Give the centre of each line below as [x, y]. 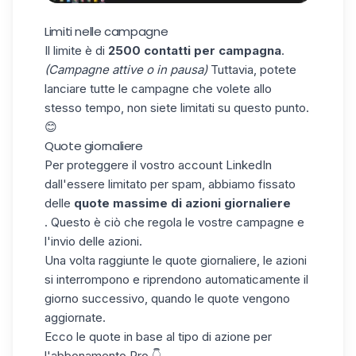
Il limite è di [76, 50]
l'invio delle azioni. [93, 241]
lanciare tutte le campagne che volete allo [158, 88]
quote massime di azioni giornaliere [182, 203]
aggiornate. [75, 317]
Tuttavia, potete [253, 69]
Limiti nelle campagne [106, 31]
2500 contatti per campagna [195, 50]
